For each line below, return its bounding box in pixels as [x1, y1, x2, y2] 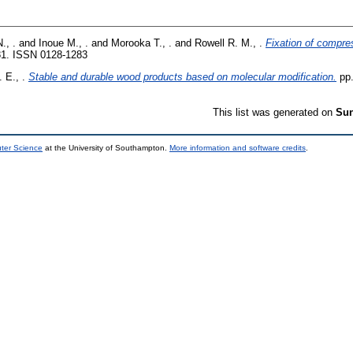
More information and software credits [169, 143, 306, 152]
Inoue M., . [39, 36, 88, 49]
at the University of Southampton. [43, 143, 169, 152]
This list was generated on [213, 106, 336, 118]
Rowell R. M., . [195, 36, 262, 49]
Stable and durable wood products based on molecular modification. [28, 70, 336, 83]
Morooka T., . [111, 36, 172, 49]
